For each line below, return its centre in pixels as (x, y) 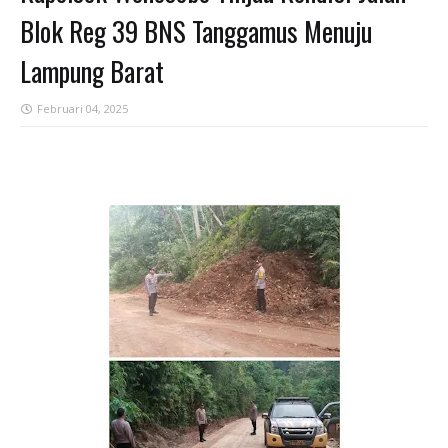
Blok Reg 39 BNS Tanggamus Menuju (196, 31)
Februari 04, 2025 (82, 108)
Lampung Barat (92, 71)
